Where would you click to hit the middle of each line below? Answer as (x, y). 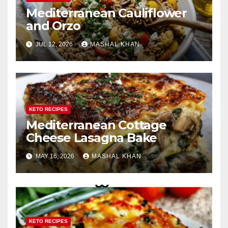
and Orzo (53, 26)
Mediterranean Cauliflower (106, 13)
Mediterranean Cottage (96, 125)
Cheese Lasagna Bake (92, 138)
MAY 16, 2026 (55, 156)
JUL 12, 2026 (54, 45)
